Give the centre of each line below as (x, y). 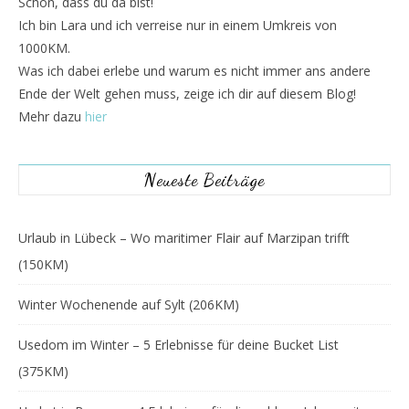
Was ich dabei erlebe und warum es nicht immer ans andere (194, 71)
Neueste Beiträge (204, 180)
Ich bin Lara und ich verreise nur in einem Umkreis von (178, 25)
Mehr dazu (52, 116)
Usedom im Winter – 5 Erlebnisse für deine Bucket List (178, 345)
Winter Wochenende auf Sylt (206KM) (129, 304)
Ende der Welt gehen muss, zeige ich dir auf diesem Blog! (187, 94)
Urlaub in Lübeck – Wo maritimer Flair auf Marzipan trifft (184, 238)
